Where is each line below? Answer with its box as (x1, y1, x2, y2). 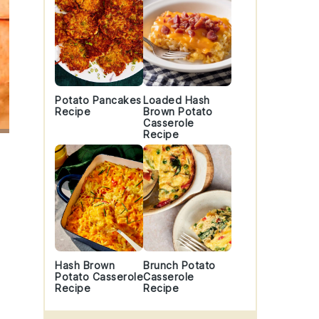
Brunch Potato (143, 259, 216, 271)
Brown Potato (143, 105, 212, 117)
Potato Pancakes (55, 94, 142, 106)
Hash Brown (55, 259, 115, 271)
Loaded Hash (143, 94, 210, 106)
